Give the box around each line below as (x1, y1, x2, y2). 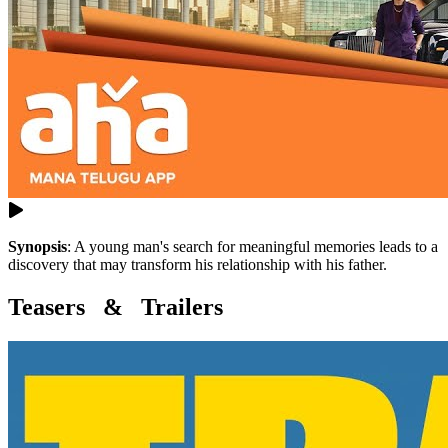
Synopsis (8, 238, 67, 256)
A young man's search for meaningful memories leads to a (74, 238, 438, 256)
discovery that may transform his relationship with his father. (8, 256, 387, 274)
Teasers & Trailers (8, 294, 223, 321)
